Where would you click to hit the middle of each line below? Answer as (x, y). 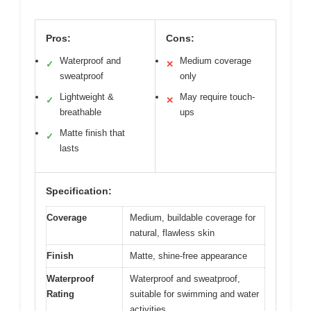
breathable (81, 112)
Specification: (79, 191)
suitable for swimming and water (194, 294)
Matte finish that (92, 133)
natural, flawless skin (172, 233)
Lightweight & (87, 97)
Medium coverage (216, 61)
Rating (60, 294)
